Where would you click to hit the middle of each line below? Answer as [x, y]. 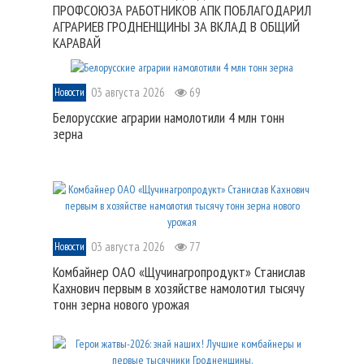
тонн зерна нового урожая [121, 304]
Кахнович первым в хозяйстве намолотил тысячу [179, 288]
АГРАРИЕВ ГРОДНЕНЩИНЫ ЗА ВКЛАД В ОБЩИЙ [176, 27]
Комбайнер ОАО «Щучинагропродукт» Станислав [179, 271]
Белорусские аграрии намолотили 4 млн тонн [169, 117]
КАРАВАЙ [77, 43]
